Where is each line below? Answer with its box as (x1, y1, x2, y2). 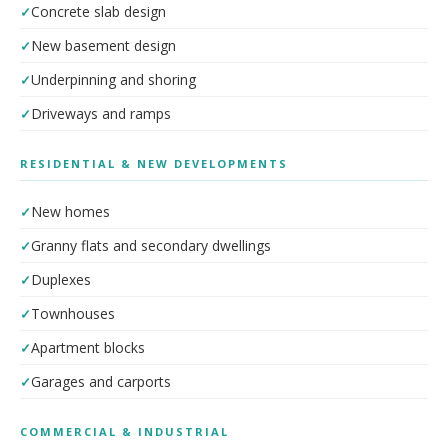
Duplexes (31, 270, 91, 289)
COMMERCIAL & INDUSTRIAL (20, 424, 229, 439)
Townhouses (31, 304, 115, 323)
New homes (31, 202, 110, 221)
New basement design (31, 36, 176, 55)
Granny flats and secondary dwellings (31, 236, 271, 255)
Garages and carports (31, 372, 171, 391)
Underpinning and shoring (31, 70, 196, 89)
